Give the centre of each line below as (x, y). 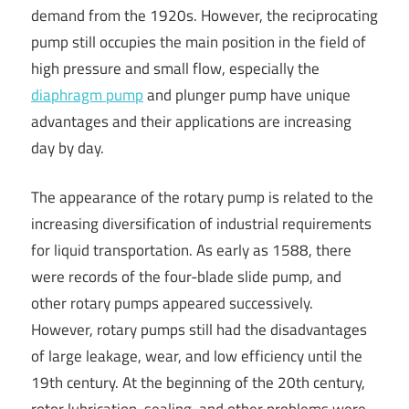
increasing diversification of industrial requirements (201, 224)
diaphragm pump (87, 94)
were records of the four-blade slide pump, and (186, 277)
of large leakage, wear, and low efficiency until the (197, 357)
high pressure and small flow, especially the (175, 68)
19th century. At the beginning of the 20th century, (198, 383)
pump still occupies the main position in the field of (199, 42)
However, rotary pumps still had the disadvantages (199, 330)
